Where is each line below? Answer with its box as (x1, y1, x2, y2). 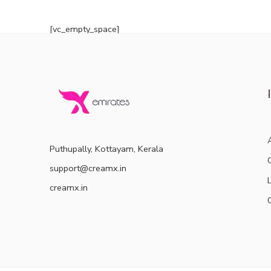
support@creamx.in (50, 162, 126, 174)
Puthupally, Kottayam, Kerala (50, 142, 163, 155)
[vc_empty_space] (50, 22, 120, 35)
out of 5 (110, 1, 142, 14)
